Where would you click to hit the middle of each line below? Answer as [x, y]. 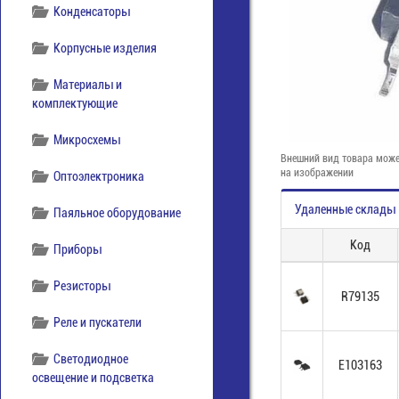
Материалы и [88, 85]
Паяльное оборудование [118, 213]
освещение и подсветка [93, 378]
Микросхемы [87, 140]
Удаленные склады [345, 209]
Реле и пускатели [98, 322]
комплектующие [75, 103]
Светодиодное [91, 359]
